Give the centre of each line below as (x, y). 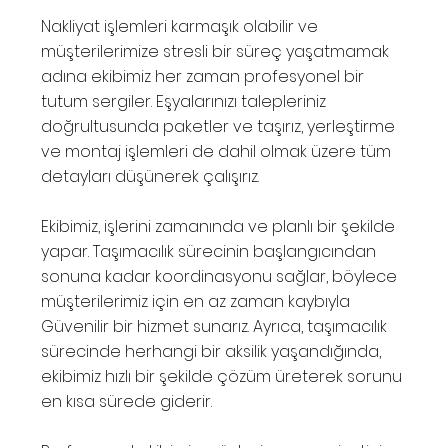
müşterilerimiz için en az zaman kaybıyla (196, 302)
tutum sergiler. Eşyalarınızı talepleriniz (184, 102)
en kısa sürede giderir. (127, 402)
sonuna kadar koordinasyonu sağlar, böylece (219, 277)
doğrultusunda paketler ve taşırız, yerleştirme (218, 127)
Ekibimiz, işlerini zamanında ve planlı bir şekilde (218, 227)
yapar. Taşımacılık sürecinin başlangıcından (209, 252)
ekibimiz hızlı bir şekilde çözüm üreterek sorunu (222, 377)
